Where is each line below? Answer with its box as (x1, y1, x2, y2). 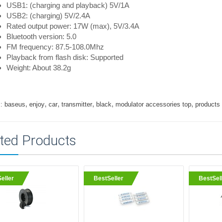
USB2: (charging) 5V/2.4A (6, 11, 90, 20)
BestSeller (94, 174, 124, 182)
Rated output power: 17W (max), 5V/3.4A (6, 21, 139, 30)
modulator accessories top (115, 100, 191, 108)
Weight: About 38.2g (6, 63, 71, 72)
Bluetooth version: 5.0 (6, 32, 76, 41)
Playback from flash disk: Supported (6, 53, 123, 61)
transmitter (61, 100, 92, 108)
